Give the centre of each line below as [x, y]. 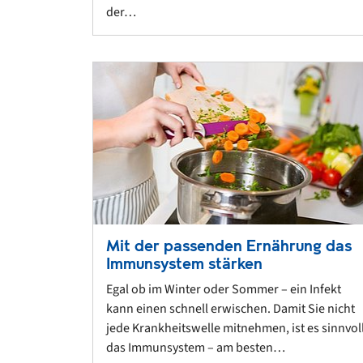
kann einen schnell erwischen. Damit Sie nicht [231, 308]
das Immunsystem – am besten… [196, 347]
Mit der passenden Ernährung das [229, 246]
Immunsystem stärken [184, 263]
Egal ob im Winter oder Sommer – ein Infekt [224, 289]
